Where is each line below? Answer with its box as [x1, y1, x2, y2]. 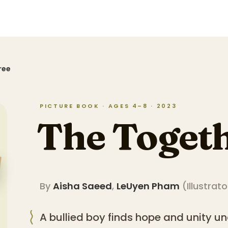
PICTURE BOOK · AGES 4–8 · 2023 [40, 102, 177, 110]
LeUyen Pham [117, 180, 180, 193]
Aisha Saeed [53, 180, 112, 193]
